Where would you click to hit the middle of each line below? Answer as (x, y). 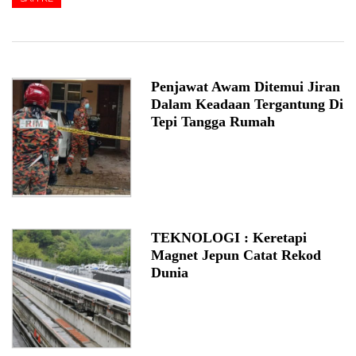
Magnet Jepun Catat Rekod (236, 255)
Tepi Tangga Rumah (213, 122)
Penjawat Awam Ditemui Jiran (246, 87)
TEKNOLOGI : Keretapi (229, 238)
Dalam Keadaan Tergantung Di (247, 104)
